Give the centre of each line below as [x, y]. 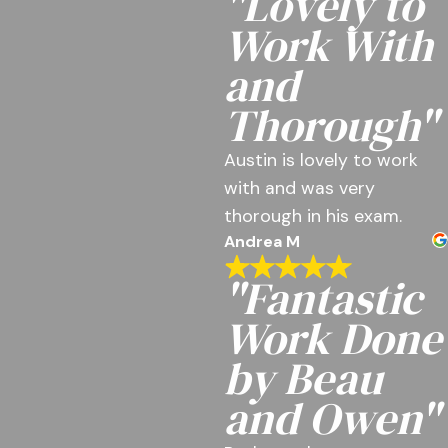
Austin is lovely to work [321, 159]
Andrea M [262, 241]
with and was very [299, 187]
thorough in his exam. [313, 215]
